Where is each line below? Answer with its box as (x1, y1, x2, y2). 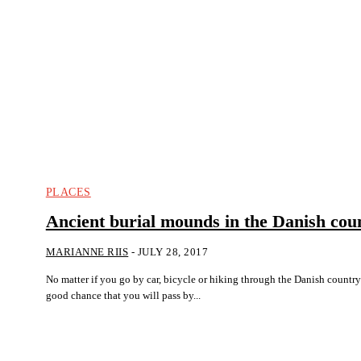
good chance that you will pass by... (45, 289, 201, 302)
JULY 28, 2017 (137, 246, 209, 259)
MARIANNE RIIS (45, 246, 129, 259)
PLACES (45, 186, 91, 199)
